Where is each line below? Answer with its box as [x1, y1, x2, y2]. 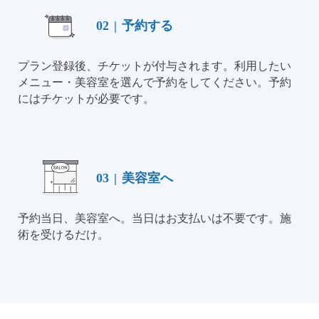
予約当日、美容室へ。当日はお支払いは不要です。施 [18, 212, 291, 225]
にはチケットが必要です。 [18, 93, 155, 105]
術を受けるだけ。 [18, 229, 109, 241]
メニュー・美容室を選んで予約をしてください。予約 [18, 76, 291, 89]
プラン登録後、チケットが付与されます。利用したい [18, 60, 291, 73]
